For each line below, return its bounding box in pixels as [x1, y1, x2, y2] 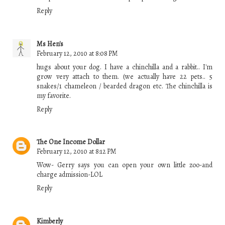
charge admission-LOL [37, 170, 102, 180]
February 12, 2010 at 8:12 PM [37, 147, 117, 157]
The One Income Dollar [37, 137, 105, 147]
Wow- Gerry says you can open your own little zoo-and [37, 160, 212, 170]
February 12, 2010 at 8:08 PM [37, 48, 118, 58]
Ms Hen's [37, 39, 63, 49]
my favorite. [37, 90, 71, 100]
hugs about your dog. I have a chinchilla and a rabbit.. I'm [37, 62, 212, 72]
